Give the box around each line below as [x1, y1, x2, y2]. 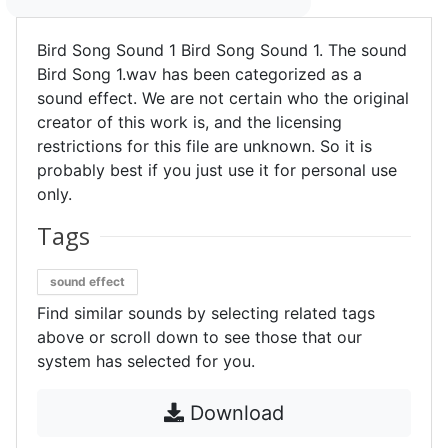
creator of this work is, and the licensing [37, 112, 342, 132]
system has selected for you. [37, 351, 255, 371]
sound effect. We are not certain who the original [37, 88, 409, 108]
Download [184, 401, 284, 425]
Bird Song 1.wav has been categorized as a [37, 64, 362, 84]
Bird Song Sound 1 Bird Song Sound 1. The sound [37, 40, 407, 60]
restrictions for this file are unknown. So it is [37, 136, 372, 156]
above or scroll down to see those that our [37, 327, 362, 347]
